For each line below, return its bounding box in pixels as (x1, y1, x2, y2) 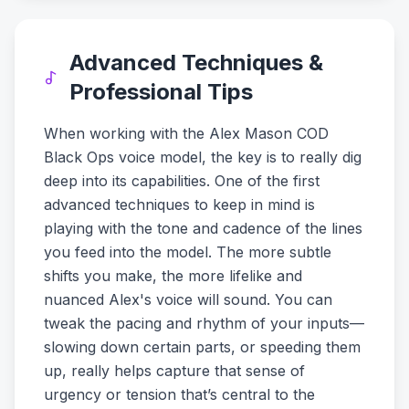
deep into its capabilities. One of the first (44, 172, 320, 190)
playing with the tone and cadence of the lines (44, 219, 362, 237)
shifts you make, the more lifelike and (44, 267, 302, 285)
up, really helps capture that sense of (44, 362, 305, 380)
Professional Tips (69, 79, 254, 105)
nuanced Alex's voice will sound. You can (44, 290, 332, 309)
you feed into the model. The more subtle (44, 243, 331, 261)
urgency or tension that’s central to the (44, 385, 315, 404)
